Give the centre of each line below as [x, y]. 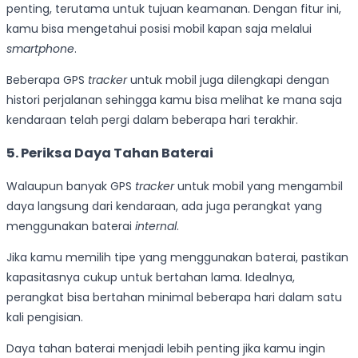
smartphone [40, 48]
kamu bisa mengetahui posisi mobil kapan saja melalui [159, 28]
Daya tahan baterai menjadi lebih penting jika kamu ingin [166, 348]
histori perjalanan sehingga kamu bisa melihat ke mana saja [174, 99]
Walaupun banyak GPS [71, 186]
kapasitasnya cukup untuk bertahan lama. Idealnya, [151, 277]
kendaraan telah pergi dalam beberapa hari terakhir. [152, 119]
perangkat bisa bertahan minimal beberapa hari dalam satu [174, 297]
